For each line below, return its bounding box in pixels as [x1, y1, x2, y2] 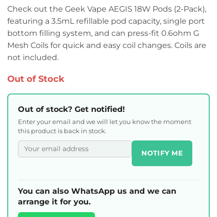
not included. [7, 52, 59, 62]
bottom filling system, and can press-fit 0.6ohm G [7, 28, 199, 38]
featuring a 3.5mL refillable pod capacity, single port [7, 16, 205, 26]
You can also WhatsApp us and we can [18, 186, 176, 196]
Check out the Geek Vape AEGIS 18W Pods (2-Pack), [7, 4, 206, 14]
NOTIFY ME [141, 148, 183, 157]
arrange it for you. [18, 197, 91, 206]
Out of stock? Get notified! [18, 104, 125, 114]
